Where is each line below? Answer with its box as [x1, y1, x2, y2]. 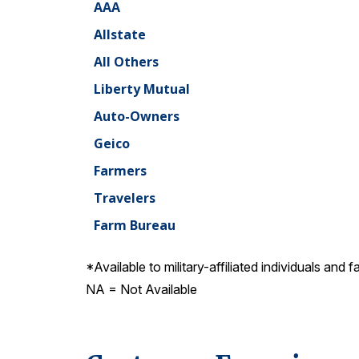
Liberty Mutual [94, 80, 190, 99]
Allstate [94, 26, 146, 44]
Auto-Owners [94, 107, 179, 126]
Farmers [94, 162, 147, 180]
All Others [94, 53, 159, 71]
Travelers [94, 189, 155, 208]
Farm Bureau [94, 216, 175, 235]
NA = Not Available [86, 281, 197, 298]
